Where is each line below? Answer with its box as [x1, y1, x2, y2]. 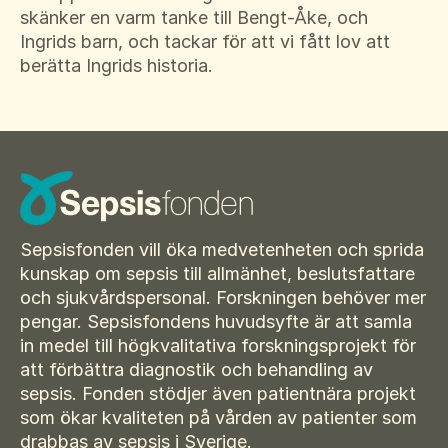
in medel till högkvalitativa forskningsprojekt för [20, 335, 416, 357]
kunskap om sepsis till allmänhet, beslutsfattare [20, 263, 415, 285]
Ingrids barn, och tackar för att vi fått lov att [20, 30, 390, 52]
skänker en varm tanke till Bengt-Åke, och [20, 6, 368, 28]
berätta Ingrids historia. [20, 54, 213, 76]
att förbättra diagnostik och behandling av [20, 359, 373, 381]
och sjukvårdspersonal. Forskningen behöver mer [20, 287, 426, 309]
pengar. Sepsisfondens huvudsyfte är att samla [20, 311, 412, 333]
